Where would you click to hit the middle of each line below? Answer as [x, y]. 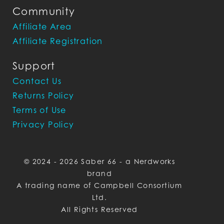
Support [34, 66]
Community [44, 11]
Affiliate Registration [58, 41]
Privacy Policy [43, 124]
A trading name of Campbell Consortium [99, 185]
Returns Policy [43, 95]
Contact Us [37, 81]
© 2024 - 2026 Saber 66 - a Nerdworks [99, 161]
